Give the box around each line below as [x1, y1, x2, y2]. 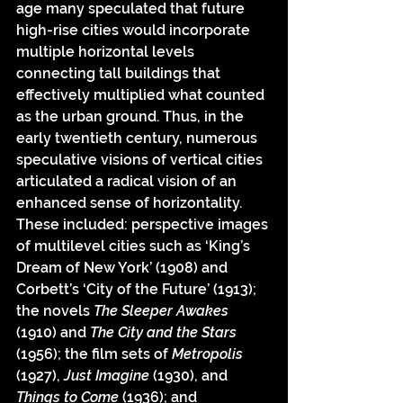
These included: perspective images [16, 216, 272, 234]
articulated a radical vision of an [16, 173, 240, 191]
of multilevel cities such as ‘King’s [16, 237, 254, 255]
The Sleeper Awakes [94, 302, 228, 320]
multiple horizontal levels [16, 43, 198, 61]
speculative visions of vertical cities [16, 151, 266, 169]
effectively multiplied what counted [16, 86, 268, 104]
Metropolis [172, 345, 243, 363]
